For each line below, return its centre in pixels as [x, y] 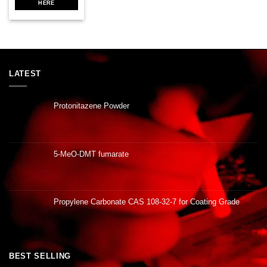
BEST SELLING [40, 256]
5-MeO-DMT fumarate [91, 154]
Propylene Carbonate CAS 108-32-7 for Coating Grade [147, 202]
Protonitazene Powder [91, 106]
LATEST [25, 74]
